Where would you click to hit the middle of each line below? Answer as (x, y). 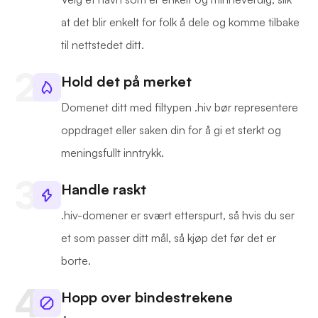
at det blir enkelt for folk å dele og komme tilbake (180, 22)
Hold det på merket (126, 82)
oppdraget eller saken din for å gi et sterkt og (171, 130)
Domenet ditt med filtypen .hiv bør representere (180, 108)
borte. (76, 261)
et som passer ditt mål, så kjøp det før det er (169, 238)
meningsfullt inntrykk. (113, 153)
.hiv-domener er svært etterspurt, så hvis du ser (178, 215)
